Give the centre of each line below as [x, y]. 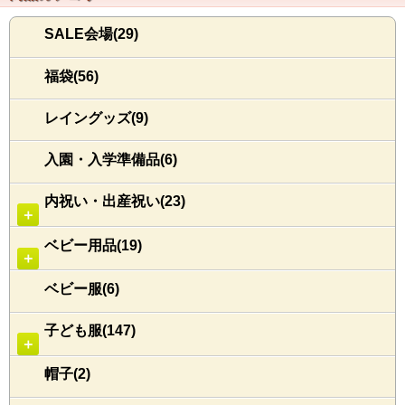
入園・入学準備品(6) [111, 159]
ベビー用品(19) [93, 245]
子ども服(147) [90, 331]
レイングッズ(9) [96, 118]
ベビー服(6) [82, 288]
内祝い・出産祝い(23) [115, 202]
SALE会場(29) [91, 34]
